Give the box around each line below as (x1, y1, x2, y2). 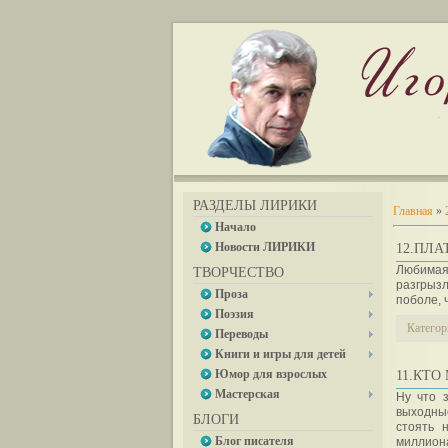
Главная (393, 204, 433, 218)
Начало (215, 220, 256, 234)
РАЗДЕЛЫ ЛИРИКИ (193, 198, 317, 213)
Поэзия (215, 307, 254, 321)
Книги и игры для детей (215, 347, 346, 361)
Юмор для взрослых (215, 367, 327, 381)
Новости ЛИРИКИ (215, 240, 315, 254)
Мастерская (215, 387, 280, 401)
